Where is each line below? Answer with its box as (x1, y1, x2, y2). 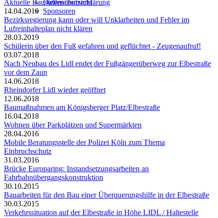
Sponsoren (43, 7, 75, 15)
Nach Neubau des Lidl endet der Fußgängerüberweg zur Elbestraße (4, 59, 211, 68)
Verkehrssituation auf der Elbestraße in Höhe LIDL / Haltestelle (4, 208, 199, 217)
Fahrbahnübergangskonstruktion (4, 173, 103, 182)
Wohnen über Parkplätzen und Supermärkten (4, 120, 142, 129)
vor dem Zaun (4, 68, 47, 76)
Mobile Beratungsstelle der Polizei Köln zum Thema (4, 138, 165, 146)
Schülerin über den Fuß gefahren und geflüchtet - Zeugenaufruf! (4, 41, 201, 50)
